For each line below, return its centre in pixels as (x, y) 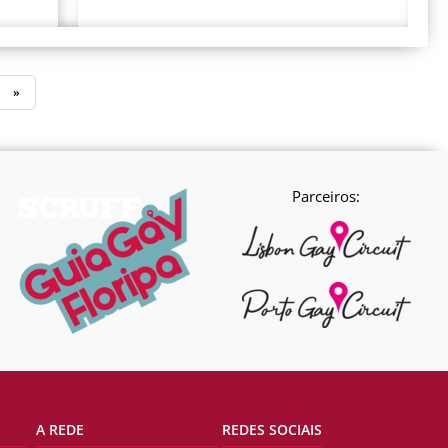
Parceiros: (326, 196)
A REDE (59, 430)
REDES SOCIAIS (271, 430)
